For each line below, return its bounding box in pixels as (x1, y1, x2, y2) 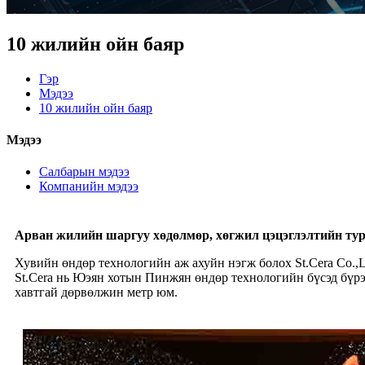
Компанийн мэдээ (39, 179, 139, 194)
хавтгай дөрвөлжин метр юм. (15, 285, 178, 300)
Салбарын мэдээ (39, 165, 130, 179)
